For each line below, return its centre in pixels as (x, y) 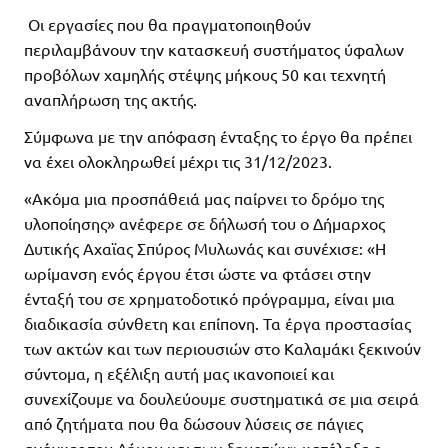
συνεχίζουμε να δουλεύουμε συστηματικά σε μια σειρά (221, 397)
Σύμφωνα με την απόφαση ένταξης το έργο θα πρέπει (218, 135)
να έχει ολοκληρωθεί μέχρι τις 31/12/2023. (178, 160)
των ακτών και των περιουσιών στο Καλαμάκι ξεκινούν (222, 347)
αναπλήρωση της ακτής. (110, 98)
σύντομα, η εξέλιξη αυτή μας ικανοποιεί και (179, 372)
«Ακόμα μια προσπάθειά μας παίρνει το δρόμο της (204, 197)
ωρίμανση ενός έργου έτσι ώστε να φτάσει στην (197, 272)
